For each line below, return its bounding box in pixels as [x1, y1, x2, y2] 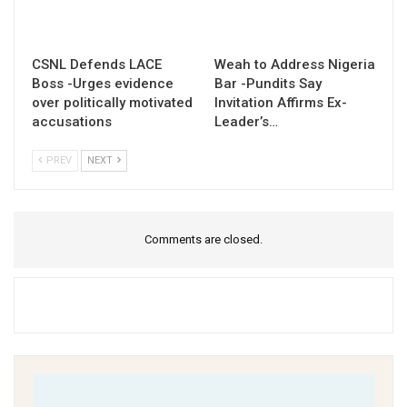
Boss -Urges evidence [32, 75, 174, 93]
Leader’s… [214, 114, 278, 131]
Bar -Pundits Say [214, 75, 322, 93]
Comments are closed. [144, 233, 263, 247]
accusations [32, 114, 112, 131]
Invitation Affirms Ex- [214, 94, 347, 112]
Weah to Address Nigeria [214, 56, 375, 74]
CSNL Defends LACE [32, 56, 162, 74]
